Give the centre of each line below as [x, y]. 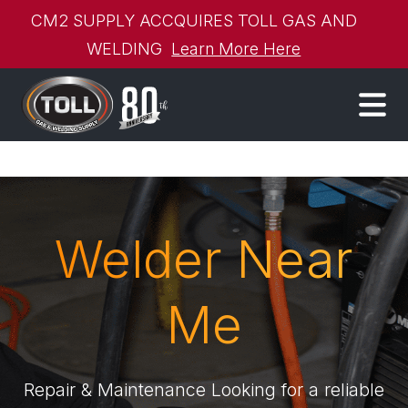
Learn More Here [236, 48]
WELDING [129, 48]
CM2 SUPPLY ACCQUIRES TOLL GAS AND [194, 20]
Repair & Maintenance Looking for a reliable [204, 389]
